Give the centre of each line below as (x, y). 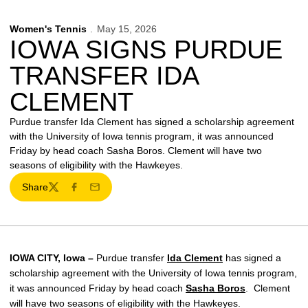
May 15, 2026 (126, 29)
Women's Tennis (48, 29)
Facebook (89, 193)
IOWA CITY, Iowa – (52, 258)
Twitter (62, 193)
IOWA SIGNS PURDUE (146, 49)
